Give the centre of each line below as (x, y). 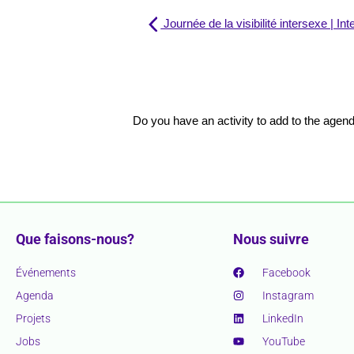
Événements (46, 273)
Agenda (35, 296)
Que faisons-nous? (75, 239)
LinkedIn (283, 319)
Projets (33, 319)
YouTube (284, 342)
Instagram (288, 296)
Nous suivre (271, 239)
